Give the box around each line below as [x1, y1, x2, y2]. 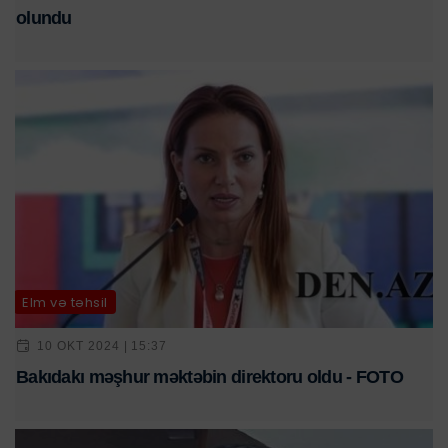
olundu [16, 7, 72, 28]
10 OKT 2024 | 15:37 [37, 338, 168, 353]
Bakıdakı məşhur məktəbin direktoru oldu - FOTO [16, 367, 403, 388]
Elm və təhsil [22, 292, 108, 312]
